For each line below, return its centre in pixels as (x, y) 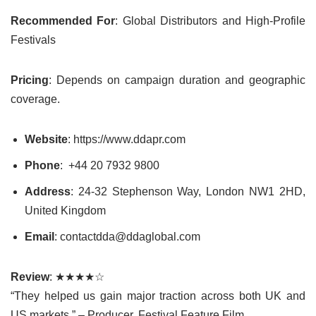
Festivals (33, 39)
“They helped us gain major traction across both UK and (158, 296)
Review (30, 276)
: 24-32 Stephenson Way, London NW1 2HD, (188, 191)
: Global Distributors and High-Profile (211, 20)
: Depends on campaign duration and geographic (177, 80)
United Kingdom (65, 210)
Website (46, 139)
